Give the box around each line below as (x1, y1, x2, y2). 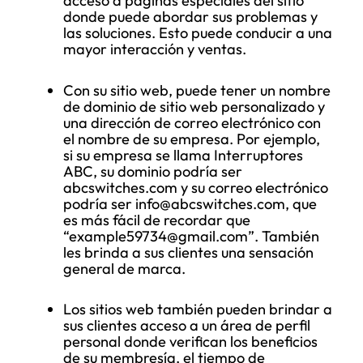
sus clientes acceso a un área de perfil (63, 316, 310, 335)
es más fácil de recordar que (63, 210, 250, 229)
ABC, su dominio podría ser (63, 161, 242, 181)
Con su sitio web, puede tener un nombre (63, 80, 331, 100)
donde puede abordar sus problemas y (63, 7, 318, 27)
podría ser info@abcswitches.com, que (63, 194, 317, 213)
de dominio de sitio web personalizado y (63, 96, 325, 116)
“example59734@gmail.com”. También (63, 226, 319, 246)
